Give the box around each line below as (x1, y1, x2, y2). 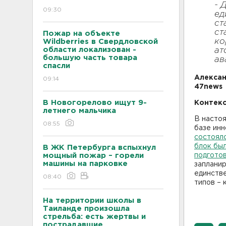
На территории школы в (43, 197, 141, 204)
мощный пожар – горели (43, 152, 144, 159)
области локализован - (43, 46, 136, 53)
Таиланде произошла (43, 205, 130, 212)
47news (194, 83, 222, 90)
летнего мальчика (43, 107, 116, 114)
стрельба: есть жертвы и (43, 213, 146, 220)
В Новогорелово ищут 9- (43, 99, 147, 106)
